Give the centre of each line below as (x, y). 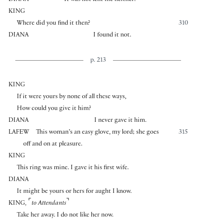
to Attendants (49, 204)
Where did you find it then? (53, 24)
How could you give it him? (54, 109)
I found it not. (112, 36)
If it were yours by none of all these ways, (71, 97)
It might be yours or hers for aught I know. (74, 192)
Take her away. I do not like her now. (65, 216)
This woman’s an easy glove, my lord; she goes (98, 133)
